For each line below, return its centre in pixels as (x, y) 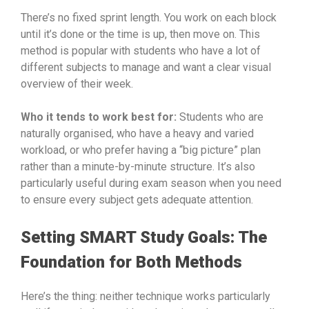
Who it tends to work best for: (99, 117)
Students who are (220, 117)
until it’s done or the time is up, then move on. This (140, 34)
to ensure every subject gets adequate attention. (137, 199)
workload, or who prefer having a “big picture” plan (141, 150)
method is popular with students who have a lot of (141, 50)
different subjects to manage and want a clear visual (146, 67)
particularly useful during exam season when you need (151, 183)
